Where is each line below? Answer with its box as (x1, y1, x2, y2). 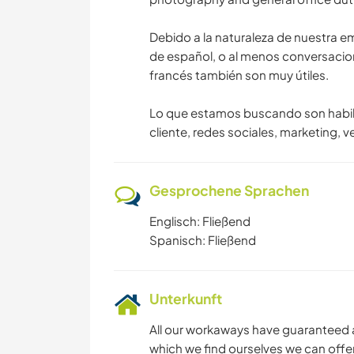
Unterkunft (149, 290, 222, 308)
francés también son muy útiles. (149, 67, 329, 83)
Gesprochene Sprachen (149, 182, 309, 200)
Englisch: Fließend (149, 213, 250, 229)
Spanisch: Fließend (149, 232, 256, 248)
